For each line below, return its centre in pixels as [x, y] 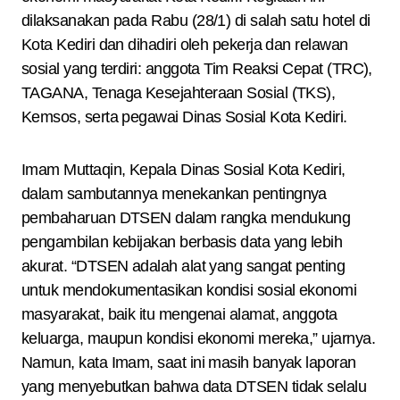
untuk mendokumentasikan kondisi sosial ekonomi [189, 290]
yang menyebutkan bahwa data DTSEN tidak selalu [194, 387]
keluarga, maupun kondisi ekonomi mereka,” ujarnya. [198, 338]
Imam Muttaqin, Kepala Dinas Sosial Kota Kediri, [183, 170]
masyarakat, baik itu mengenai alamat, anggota [179, 314]
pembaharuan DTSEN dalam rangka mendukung [186, 218]
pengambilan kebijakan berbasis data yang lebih [182, 242]
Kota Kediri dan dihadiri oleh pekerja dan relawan [185, 45]
